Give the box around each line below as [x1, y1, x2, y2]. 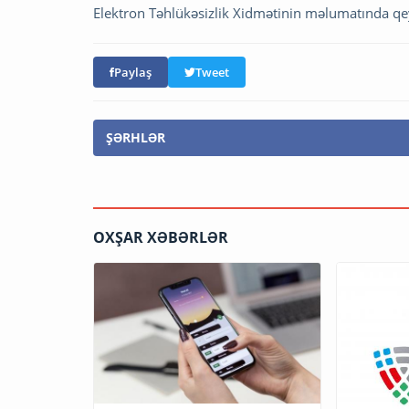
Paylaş [114, 63, 152, 80]
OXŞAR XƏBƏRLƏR [93, 226, 228, 247]
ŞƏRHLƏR [106, 128, 165, 146]
